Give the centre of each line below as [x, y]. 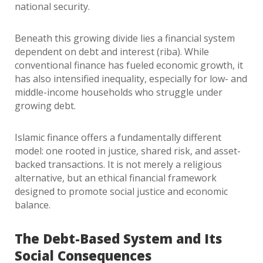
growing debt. [45, 106]
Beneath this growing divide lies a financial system [125, 38]
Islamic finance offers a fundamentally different [118, 137]
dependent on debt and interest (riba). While [112, 52]
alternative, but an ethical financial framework [116, 178]
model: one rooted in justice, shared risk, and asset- [128, 151]
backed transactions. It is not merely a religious [118, 164]
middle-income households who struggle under [119, 92]
